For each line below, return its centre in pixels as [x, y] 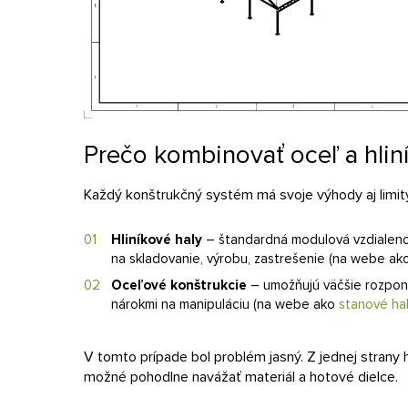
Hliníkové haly [157, 239]
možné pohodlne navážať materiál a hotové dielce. [241, 377]
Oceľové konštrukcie [179, 285]
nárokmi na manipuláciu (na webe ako [225, 304]
